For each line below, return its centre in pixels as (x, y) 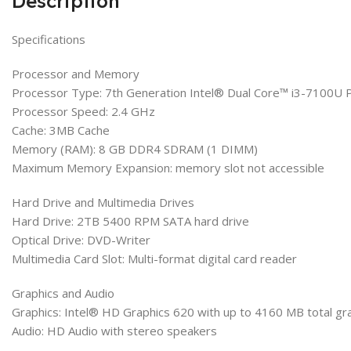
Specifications (49, 39)
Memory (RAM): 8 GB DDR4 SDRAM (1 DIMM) (135, 149)
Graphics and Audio (63, 293)
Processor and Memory (76, 74)
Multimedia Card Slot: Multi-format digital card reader (154, 259)
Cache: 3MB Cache (61, 130)
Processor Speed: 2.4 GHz (83, 111)
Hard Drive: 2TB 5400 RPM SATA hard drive (130, 221)
